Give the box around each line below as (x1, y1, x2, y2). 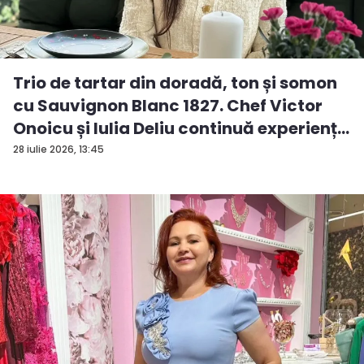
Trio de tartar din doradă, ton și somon (13, 71, 337, 94)
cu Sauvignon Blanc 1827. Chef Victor (13, 93, 323, 117)
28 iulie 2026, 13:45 (13, 141, 104, 156)
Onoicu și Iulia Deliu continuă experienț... (13, 116, 349, 140)
